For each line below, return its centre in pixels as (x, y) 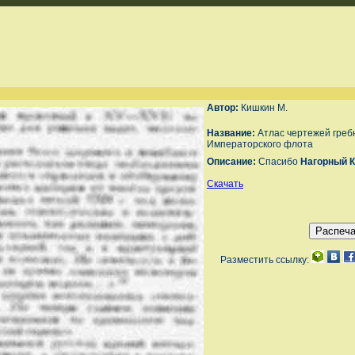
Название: (232, 133)
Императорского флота (260, 144)
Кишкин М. (264, 108)
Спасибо (279, 162)
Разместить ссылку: (265, 260)
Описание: (233, 162)
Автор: (224, 108)
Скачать (225, 184)
